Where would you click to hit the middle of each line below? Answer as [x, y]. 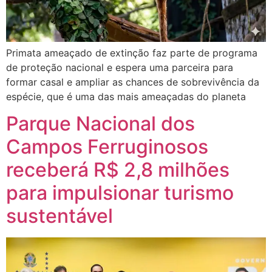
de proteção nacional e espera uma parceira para [120, 67]
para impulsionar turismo [120, 192]
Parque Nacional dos [100, 123]
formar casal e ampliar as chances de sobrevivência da [133, 82]
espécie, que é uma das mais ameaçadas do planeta [126, 96]
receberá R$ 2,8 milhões [118, 169]
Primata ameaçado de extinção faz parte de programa [132, 53]
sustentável [59, 216]
